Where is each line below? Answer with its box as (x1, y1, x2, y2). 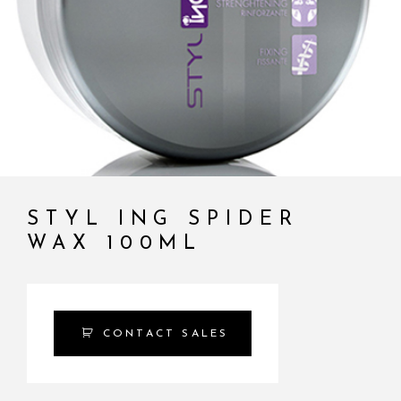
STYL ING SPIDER (27, 209, 299, 231)
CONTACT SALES (102, 328, 229, 340)
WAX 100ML (27, 234, 203, 255)
